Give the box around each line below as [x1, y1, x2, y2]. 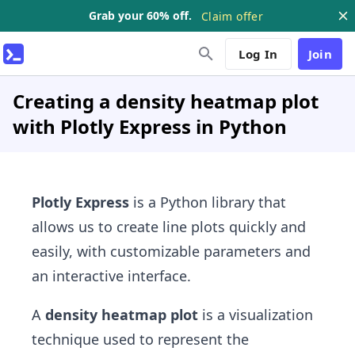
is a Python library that [129, 193, 286, 212]
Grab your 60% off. [89, 8, 193, 23]
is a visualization [198, 305, 313, 324]
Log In [239, 45, 278, 62]
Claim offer [201, 8, 263, 24]
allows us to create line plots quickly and [32, 217, 306, 236]
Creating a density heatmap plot [13, 88, 319, 114]
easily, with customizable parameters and [32, 242, 311, 261]
